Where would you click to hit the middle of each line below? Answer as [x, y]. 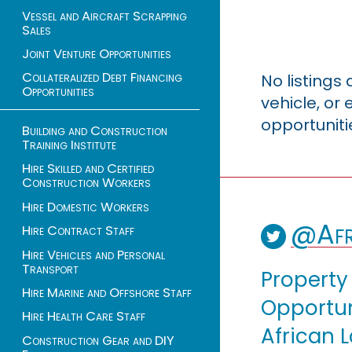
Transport [50, 269]
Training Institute [69, 145]
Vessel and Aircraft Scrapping [104, 16]
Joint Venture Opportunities [97, 53]
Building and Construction [95, 131]
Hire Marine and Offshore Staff [107, 292]
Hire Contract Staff [78, 231]
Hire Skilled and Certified [88, 169]
